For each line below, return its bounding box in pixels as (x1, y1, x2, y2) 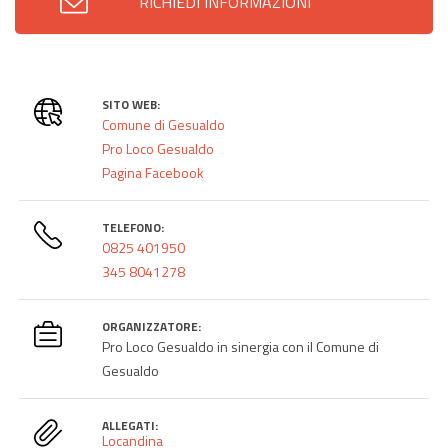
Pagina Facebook (102, 161, 205, 183)
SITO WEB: (102, 94, 161, 114)
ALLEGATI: (102, 415, 159, 435)
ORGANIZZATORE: (102, 316, 202, 336)
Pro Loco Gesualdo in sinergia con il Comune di (102, 335, 380, 357)
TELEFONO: (102, 217, 165, 237)
